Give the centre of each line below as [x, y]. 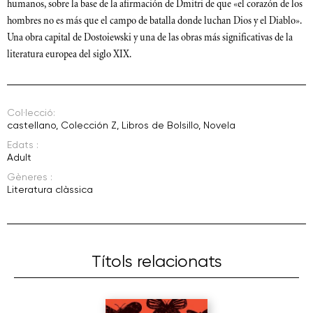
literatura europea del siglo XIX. [69, 55]
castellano [31, 125]
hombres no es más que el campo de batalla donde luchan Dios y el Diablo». [154, 22]
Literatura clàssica [50, 190]
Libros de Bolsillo [160, 125]
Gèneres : [30, 177]
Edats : [23, 145]
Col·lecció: [31, 113]
